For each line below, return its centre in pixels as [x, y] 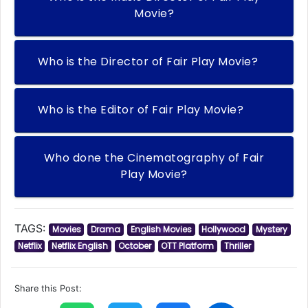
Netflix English [80, 246]
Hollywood [224, 230]
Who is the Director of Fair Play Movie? [148, 62]
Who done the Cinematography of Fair [154, 158]
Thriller [237, 246]
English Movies [161, 230]
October [134, 246]
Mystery [271, 230]
